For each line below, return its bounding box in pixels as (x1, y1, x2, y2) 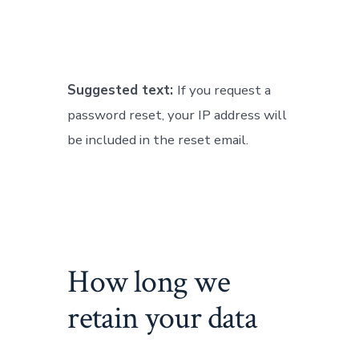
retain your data (67, 296, 257, 339)
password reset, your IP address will (67, 105, 288, 124)
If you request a (177, 80, 272, 99)
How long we (67, 260, 230, 303)
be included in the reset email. (67, 130, 249, 149)
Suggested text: (67, 80, 178, 99)
